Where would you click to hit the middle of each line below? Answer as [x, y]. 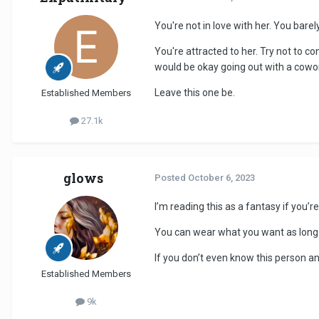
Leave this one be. [196, 93]
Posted [171, 177]
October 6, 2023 [221, 177]
